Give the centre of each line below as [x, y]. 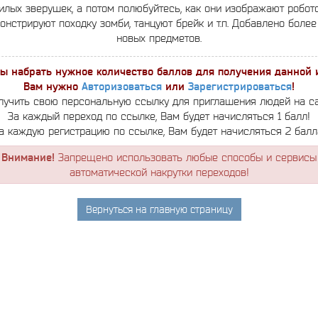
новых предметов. [159, 38]
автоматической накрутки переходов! [159, 172]
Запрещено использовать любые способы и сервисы [186, 157]
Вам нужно [53, 86]
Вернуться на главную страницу [159, 209]
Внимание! [28, 157]
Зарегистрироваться [240, 86]
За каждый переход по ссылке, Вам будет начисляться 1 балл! [159, 116]
